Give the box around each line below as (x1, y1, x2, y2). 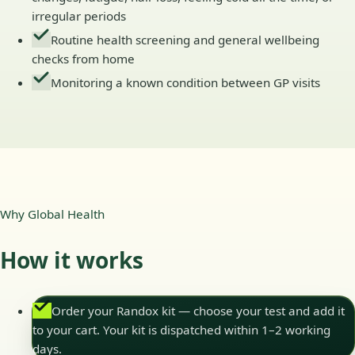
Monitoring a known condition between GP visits (51, 74, 320, 91)
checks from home (32, 51, 135, 67)
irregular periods (32, 8, 126, 25)
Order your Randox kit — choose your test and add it (52, 302, 345, 319)
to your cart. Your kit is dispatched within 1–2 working (32, 321, 330, 338)
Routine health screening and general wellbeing (51, 32, 319, 48)
